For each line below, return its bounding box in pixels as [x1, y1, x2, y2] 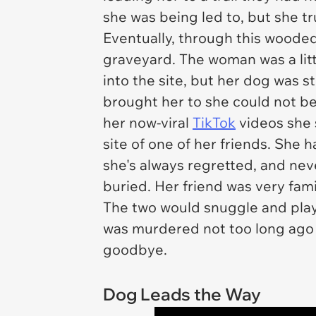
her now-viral [103, 114, 193, 131]
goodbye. [103, 241, 167, 258]
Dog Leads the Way [103, 284, 261, 305]
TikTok [193, 114, 236, 131]
